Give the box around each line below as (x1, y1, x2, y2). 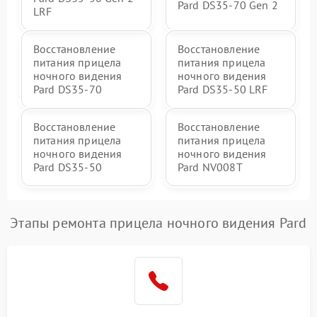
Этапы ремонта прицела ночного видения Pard (10, 214, 307, 233)
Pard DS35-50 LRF (178, 82, 268, 97)
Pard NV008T (178, 160, 243, 175)
